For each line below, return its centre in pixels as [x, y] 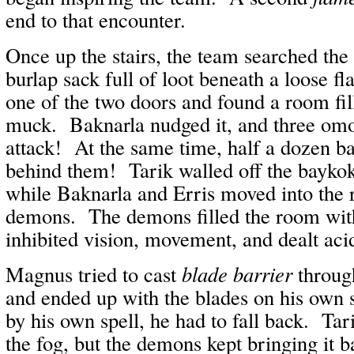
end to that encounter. [96, 19]
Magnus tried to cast [94, 274]
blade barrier [237, 274]
